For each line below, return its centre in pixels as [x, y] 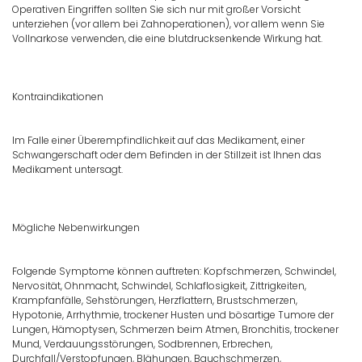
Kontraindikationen [58, 97]
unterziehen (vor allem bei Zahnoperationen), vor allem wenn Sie [168, 24]
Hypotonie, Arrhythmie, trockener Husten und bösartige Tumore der [173, 315]
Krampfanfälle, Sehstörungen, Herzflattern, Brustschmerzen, [155, 301]
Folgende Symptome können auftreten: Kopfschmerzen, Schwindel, [174, 271]
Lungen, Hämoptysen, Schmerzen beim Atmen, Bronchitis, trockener [175, 330]
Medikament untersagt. [67, 170]
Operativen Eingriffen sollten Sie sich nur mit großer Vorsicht [156, 10]
